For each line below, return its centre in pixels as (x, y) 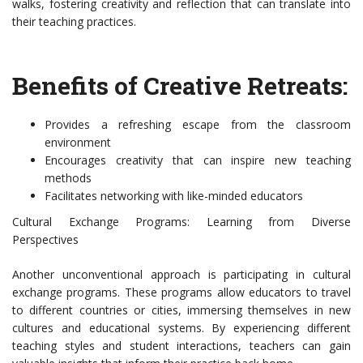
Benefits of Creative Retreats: (180, 86)
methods (68, 178)
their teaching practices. (74, 22)
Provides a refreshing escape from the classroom (198, 125)
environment (78, 143)
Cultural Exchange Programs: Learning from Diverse (181, 222)
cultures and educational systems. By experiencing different (181, 328)
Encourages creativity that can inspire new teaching (198, 160)
